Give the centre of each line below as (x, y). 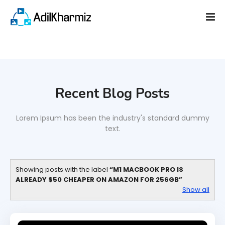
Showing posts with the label (63, 170)
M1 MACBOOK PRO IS (148, 170)
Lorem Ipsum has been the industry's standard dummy (113, 118)
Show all (196, 190)
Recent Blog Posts (113, 94)
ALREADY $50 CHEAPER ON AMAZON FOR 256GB (97, 180)
